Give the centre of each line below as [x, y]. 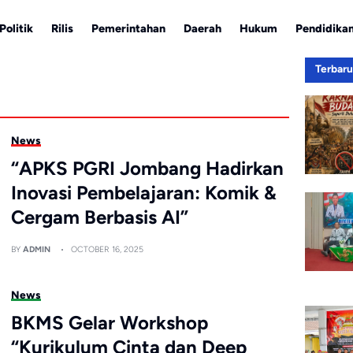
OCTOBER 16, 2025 [108, 249]
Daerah [203, 28]
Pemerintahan [129, 28]
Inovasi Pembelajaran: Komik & [144, 192]
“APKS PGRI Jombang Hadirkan [148, 168]
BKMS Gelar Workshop [110, 322]
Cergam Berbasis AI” [100, 217]
